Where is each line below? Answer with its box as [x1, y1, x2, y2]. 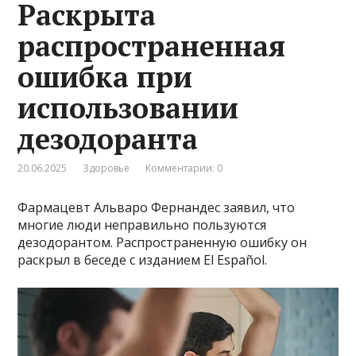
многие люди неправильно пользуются [17, 216, 267, 234]
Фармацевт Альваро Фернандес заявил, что [17, 199, 296, 217]
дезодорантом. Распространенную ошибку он [17, 234, 308, 252]
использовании [17, 89, 239, 127]
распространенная [17, 27, 286, 65]
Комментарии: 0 [145, 161, 223, 176]
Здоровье [83, 161, 130, 176]
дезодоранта [17, 120, 199, 158]
